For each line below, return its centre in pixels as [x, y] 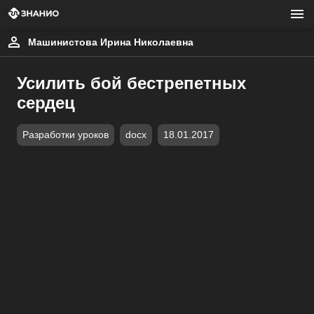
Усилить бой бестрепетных [131, 83]
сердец [46, 103]
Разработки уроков [66, 135]
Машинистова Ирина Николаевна [111, 42]
